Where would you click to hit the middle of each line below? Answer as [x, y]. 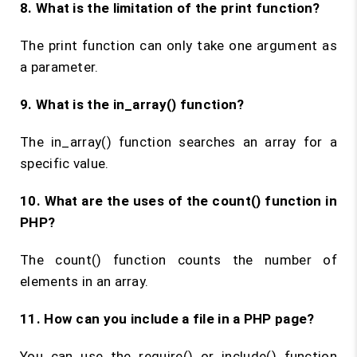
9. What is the [67, 104]
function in [299, 201]
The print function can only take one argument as [178, 45]
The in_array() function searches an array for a [178, 142]
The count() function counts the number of [178, 260]
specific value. [65, 163]
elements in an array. [84, 281]
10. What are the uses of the [116, 201]
